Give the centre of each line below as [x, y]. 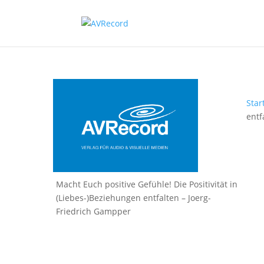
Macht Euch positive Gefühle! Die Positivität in [147, 184]
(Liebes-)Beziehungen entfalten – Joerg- [134, 198]
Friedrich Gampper [94, 212]
